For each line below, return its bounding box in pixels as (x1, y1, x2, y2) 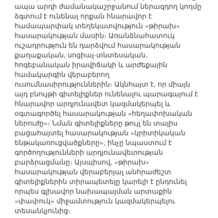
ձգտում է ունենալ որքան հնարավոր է (15, 11, 152, 21)
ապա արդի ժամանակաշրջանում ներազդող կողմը (15, 1, 201, 11)
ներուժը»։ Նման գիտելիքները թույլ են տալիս (15, 118, 178, 128)
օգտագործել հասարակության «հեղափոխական (15, 108, 192, 118)
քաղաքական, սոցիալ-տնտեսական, (15, 50, 147, 60)
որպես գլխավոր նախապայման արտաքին (15, 186, 172, 196)
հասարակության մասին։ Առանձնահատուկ (15, 30, 175, 40)
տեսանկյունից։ (15, 205, 71, 216)
